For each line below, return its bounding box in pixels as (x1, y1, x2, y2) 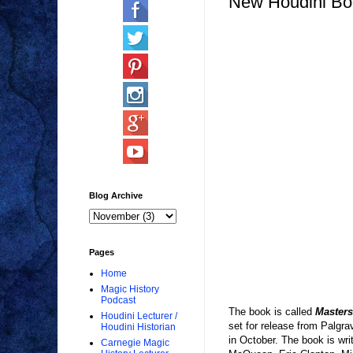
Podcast (101, 295, 136, 307)
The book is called (229, 306, 315, 318)
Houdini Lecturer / (101, 310, 177, 322)
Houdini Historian (101, 321, 176, 333)
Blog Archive (89, 191, 143, 201)
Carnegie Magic (101, 337, 169, 349)
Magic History (101, 284, 159, 295)
